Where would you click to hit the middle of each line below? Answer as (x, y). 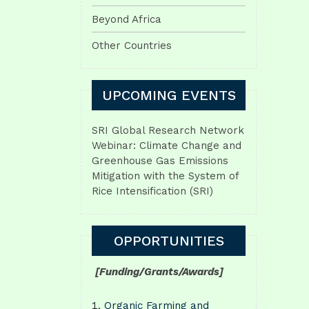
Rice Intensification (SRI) (152, 191)
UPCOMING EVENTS (169, 95)
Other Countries (132, 45)
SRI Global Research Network (168, 130)
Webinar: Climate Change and (167, 145)
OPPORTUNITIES (169, 241)
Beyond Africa (127, 19)
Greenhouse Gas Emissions (160, 160)
